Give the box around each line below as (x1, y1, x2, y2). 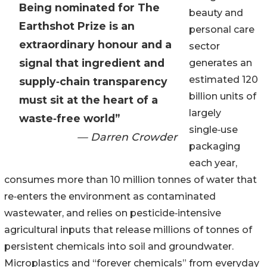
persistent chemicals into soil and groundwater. (4, 241, 234, 253)
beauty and (189, 7, 243, 19)
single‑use (189, 124, 238, 136)
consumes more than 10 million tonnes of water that (4, 174, 257, 186)
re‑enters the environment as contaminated (4, 191, 216, 203)
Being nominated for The (19, 1, 160, 14)
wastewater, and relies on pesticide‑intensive (4, 207, 221, 219)
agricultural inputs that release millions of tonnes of (4, 224, 252, 236)
